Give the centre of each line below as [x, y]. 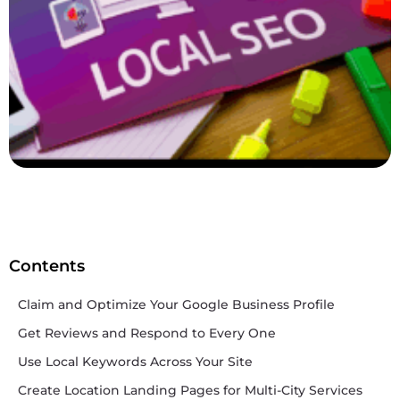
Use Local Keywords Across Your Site [135, 362]
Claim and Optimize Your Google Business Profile [176, 304]
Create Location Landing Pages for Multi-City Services [190, 390]
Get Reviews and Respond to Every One [147, 333]
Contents [47, 266]
